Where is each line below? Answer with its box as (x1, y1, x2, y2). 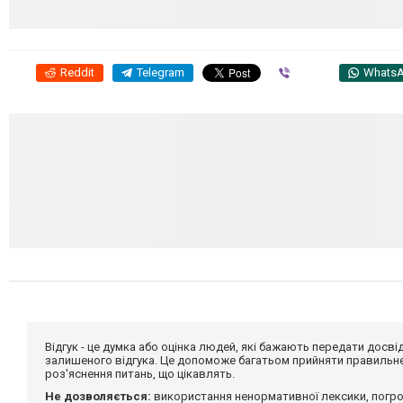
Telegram (137, 66, 184, 79)
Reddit (60, 66, 94, 79)
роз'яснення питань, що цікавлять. (45, 367, 235, 381)
